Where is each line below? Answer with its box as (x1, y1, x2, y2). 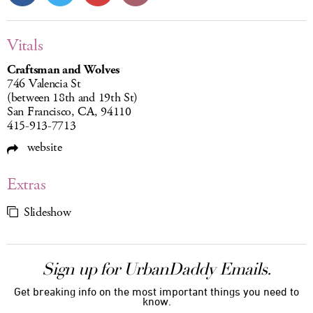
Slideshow (24, 204, 71, 221)
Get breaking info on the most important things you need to (14, 285, 299, 298)
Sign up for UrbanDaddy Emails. (42, 259, 271, 280)
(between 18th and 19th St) (7, 89, 138, 107)
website (24, 139, 62, 156)
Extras (7, 173, 46, 196)
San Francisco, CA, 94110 (7, 103, 131, 121)
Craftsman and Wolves (7, 61, 119, 79)
